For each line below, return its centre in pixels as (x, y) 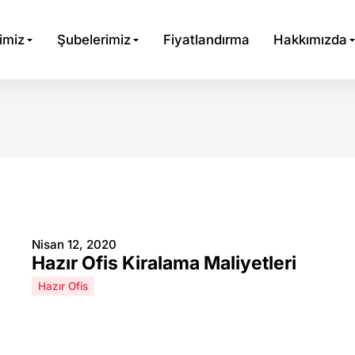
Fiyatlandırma (206, 39)
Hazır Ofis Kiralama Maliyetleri (164, 263)
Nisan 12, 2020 (74, 244)
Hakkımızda (310, 39)
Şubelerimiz (94, 39)
